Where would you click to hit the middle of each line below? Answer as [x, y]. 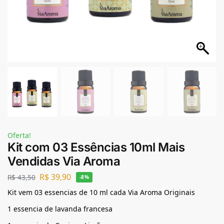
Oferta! [19, 135]
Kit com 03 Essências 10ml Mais [96, 147]
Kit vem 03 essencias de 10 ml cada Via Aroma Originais [101, 192]
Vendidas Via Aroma [64, 161]
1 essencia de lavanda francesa [60, 209]
